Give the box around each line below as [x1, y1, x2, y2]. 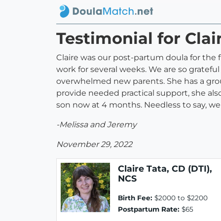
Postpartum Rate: [118, 205, 180, 214]
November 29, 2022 [56, 140, 132, 149]
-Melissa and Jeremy [56, 120, 137, 130]
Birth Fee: [118, 194, 152, 202]
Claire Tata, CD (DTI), [118, 163, 212, 174]
